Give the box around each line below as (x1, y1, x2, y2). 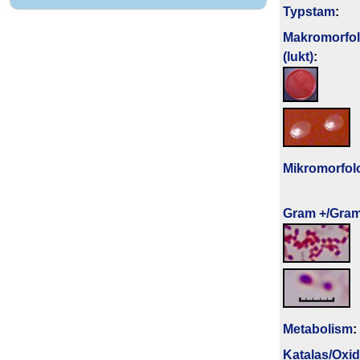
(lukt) (283, 49, 313, 63)
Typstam (283, 4, 335, 18)
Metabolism (283, 321, 353, 336)
